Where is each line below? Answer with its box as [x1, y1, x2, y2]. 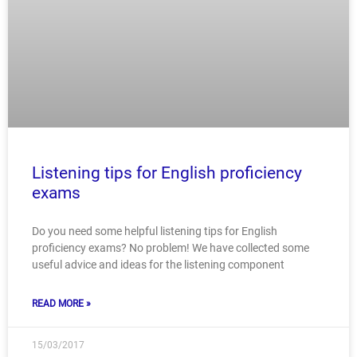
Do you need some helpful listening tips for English [32, 224, 277, 237]
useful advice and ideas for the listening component [32, 257, 284, 271]
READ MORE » [32, 297, 91, 309]
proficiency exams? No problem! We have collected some [32, 241, 309, 254]
